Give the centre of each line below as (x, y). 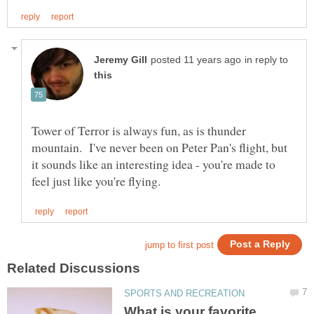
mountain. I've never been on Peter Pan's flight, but (159, 147)
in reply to (266, 60)
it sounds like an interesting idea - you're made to (153, 164)
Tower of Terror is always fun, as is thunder (139, 130)
